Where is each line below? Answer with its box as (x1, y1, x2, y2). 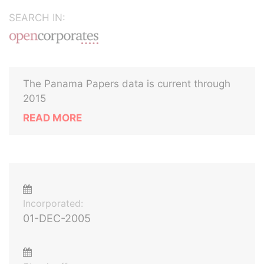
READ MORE (23, 112, 82, 124)
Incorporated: (23, 197, 83, 209)
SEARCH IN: (9, 12, 65, 24)
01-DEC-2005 (23, 212, 91, 225)
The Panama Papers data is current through (23, 78, 230, 90)
